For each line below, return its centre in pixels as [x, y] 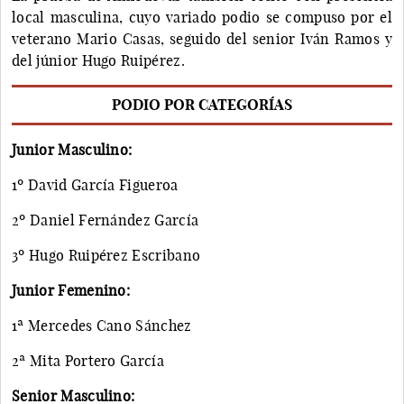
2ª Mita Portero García [88, 360]
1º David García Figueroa [95, 184]
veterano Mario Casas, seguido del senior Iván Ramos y [202, 38]
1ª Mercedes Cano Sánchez [102, 325]
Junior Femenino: [71, 290]
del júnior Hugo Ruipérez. [99, 60]
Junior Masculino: [72, 149]
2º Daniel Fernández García [106, 220]
